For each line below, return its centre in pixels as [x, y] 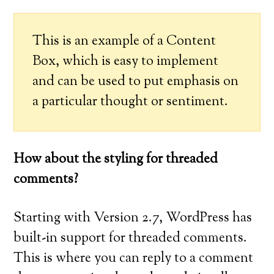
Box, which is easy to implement [126, 62]
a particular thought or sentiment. [131, 102]
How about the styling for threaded [116, 160]
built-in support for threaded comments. [131, 239]
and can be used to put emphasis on [136, 82]
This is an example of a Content [124, 42]
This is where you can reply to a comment [134, 259]
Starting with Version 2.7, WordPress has [133, 218]
